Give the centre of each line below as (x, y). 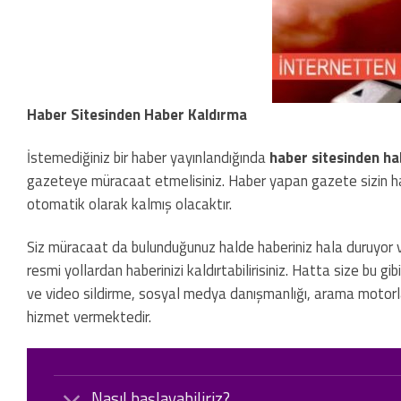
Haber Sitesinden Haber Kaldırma (137, 115)
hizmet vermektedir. (89, 316)
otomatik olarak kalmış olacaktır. (129, 204)
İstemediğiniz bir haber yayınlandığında (148, 158)
